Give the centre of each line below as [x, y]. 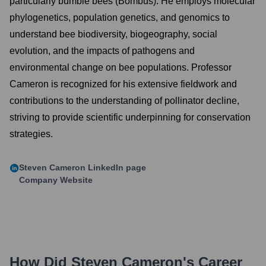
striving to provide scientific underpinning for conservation [130, 117]
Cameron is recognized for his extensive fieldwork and [123, 84]
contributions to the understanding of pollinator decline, [124, 101]
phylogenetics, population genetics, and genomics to [120, 18]
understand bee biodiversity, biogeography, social [113, 34]
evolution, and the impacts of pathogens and [102, 51]
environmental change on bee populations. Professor [121, 67]
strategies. [31, 134]
